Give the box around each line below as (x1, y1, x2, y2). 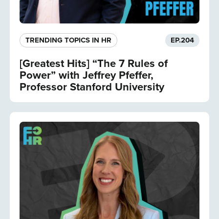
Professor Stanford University (20, 79, 164, 94)
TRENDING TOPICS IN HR (25, 35, 111, 45)
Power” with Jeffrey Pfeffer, (20, 67, 153, 83)
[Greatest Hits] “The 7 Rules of (20, 55, 168, 71)
